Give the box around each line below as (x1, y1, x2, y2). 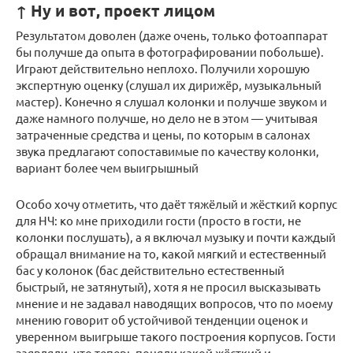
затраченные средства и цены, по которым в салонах (16, 127, 310, 143)
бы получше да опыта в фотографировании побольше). (16, 44, 324, 60)
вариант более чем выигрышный (16, 160, 199, 176)
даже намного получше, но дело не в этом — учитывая (16, 110, 318, 126)
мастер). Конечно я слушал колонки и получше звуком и (16, 94, 327, 110)
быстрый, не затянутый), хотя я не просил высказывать (16, 279, 321, 295)
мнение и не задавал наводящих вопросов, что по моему (16, 295, 333, 311)
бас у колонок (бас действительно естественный (16, 262, 284, 278)
